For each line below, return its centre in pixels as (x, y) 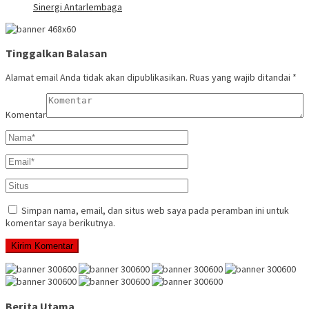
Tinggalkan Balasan (56, 53)
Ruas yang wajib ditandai (241, 78)
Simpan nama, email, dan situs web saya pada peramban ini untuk (155, 211)
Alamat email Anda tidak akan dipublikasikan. (97, 78)
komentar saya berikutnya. (60, 223)
